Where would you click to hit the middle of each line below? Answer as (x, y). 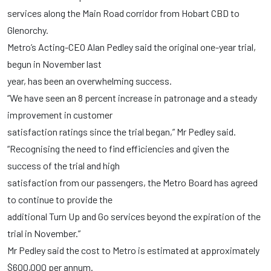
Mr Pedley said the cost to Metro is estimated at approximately (133, 250)
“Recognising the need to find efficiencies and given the (118, 149)
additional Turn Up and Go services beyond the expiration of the (134, 216)
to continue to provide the (60, 199)
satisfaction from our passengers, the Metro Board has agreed (132, 182)
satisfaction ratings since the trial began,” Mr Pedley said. (122, 132)
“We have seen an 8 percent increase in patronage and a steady (132, 98)
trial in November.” (44, 233)
